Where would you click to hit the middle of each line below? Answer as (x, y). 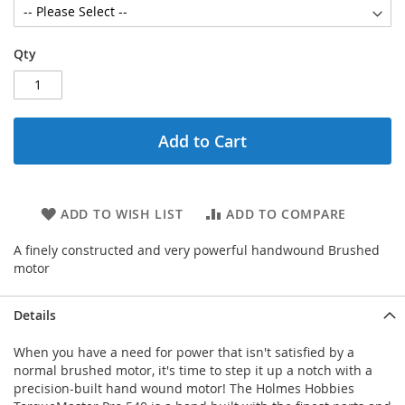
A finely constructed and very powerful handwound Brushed (197, 250)
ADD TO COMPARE (286, 213)
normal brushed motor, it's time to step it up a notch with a (193, 370)
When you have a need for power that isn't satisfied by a (184, 352)
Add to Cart (202, 141)
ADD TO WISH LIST (122, 213)
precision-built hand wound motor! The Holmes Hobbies (184, 388)
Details (35, 315)
